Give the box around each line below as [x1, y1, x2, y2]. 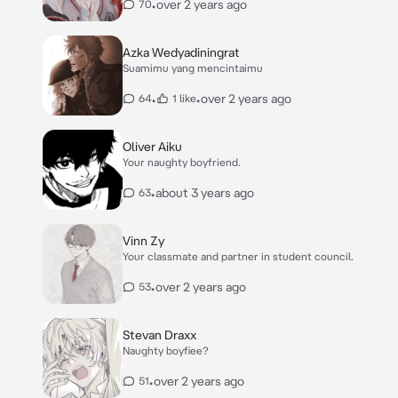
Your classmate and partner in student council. [123, 251, 354, 262]
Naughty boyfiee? [123, 345, 209, 356]
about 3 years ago [155, 186, 254, 200]
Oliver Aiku [123, 139, 182, 154]
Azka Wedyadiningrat [123, 45, 240, 60]
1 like [172, 92, 196, 104]
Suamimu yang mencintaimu [123, 62, 263, 74]
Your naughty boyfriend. [123, 156, 241, 168]
